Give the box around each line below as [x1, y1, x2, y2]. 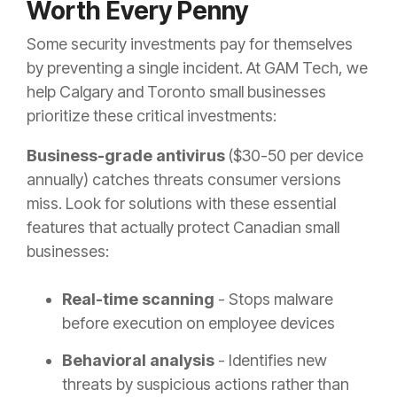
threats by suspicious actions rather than [62, 375, 349, 394]
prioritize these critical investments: [27, 106, 276, 126]
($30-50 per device [225, 146, 363, 166]
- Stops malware [214, 290, 333, 309]
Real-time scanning [62, 290, 214, 309]
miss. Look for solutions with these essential [27, 194, 336, 214]
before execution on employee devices [62, 314, 335, 333]
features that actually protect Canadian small [27, 218, 339, 237]
